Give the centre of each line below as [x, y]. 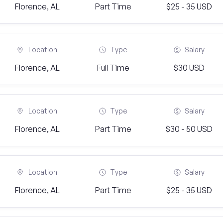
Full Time [113, 68]
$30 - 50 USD [189, 129]
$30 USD [189, 68]
